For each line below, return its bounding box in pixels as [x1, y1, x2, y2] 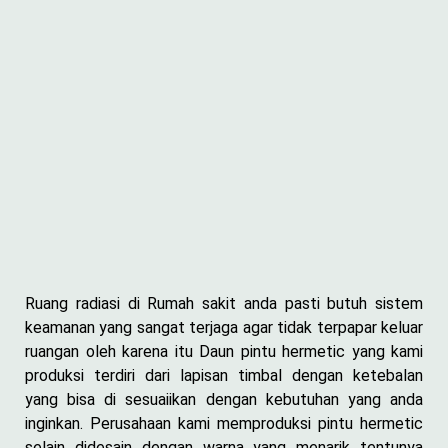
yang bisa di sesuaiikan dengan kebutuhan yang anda [25, 389, 423, 409]
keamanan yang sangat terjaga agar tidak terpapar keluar [25, 317, 423, 337]
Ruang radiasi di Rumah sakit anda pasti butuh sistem [25, 293, 423, 313]
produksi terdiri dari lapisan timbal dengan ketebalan [25, 365, 423, 385]
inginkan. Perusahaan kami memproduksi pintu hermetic [25, 413, 423, 433]
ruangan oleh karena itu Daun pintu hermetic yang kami [25, 341, 423, 361]
